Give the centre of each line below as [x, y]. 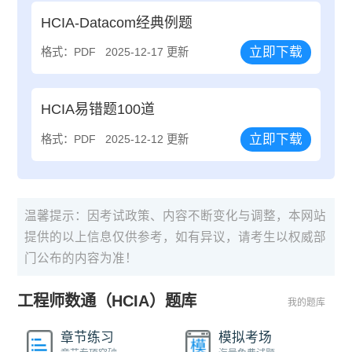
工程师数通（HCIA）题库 [107, 301]
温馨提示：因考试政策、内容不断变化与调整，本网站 [176, 215]
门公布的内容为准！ [81, 258]
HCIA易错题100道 [98, 109]
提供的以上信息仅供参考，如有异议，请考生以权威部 [176, 236]
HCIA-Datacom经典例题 [117, 22]
